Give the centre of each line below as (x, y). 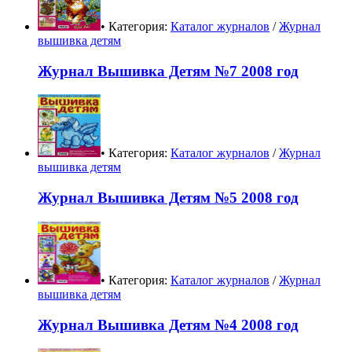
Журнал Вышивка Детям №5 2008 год (168, 198)
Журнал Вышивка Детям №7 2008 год (168, 71)
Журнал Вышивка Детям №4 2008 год (168, 324)
